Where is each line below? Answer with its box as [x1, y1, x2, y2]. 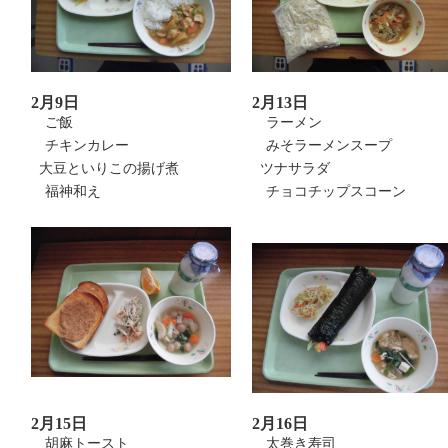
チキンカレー [31, 138, 129, 153]
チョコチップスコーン [252, 184, 406, 199]
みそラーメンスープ [252, 138, 392, 153]
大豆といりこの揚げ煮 [31, 161, 179, 176]
